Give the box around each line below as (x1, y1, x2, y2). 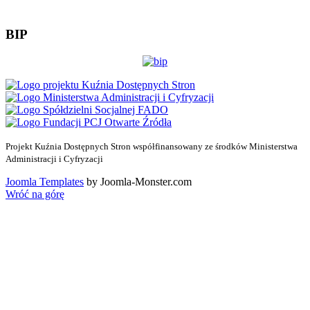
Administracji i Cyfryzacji (6, 153, 103, 164)
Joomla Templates (6, 175, 84, 188)
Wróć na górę (6, 188, 64, 200)
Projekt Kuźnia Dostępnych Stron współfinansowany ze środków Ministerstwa (6, 140, 298, 152)
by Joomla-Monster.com (84, 175, 192, 188)
